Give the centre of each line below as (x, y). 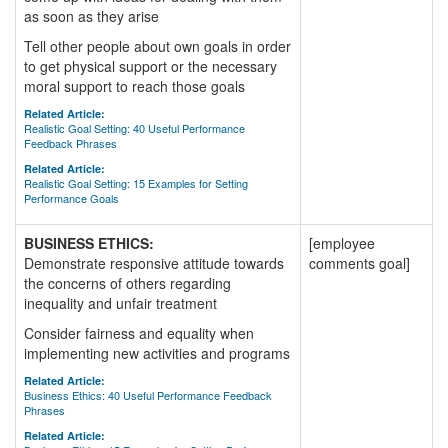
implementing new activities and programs (157, 353)
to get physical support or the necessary (150, 66)
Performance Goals (71, 198)
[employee (342, 243)
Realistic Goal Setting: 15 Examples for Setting (136, 183)
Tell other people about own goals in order (157, 46)
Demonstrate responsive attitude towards (154, 263)
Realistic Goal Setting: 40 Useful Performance (134, 128)
